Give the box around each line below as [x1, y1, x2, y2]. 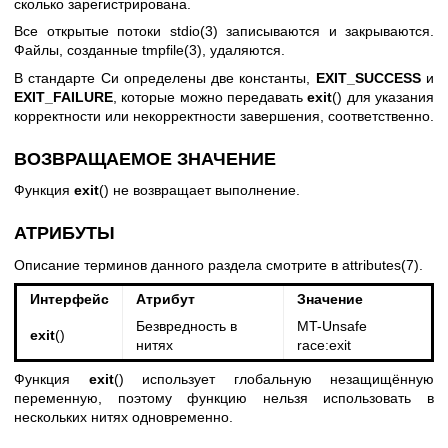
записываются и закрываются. [217, 23, 434, 40]
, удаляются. [202, 42, 285, 59]
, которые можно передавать [113, 88, 308, 105]
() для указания [332, 88, 435, 105]
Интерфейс [29, 291, 109, 308]
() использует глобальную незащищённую [113, 371, 434, 388]
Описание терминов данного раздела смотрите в [14, 256, 342, 273]
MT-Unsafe [296, 318, 367, 335]
